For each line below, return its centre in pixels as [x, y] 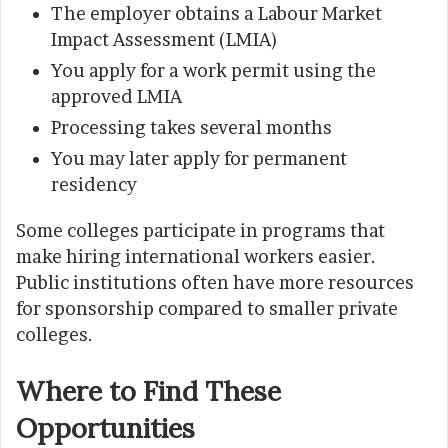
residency [94, 185]
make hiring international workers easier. [196, 257]
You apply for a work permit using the [213, 71]
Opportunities [105, 428]
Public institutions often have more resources [215, 283]
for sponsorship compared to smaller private [207, 309]
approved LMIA [116, 97]
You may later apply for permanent [199, 159]
